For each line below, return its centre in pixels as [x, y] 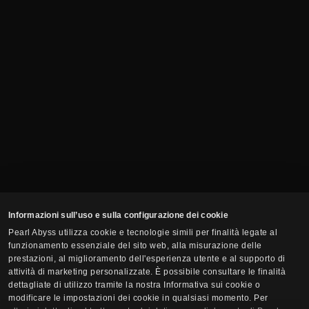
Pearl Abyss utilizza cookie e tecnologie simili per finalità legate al [143, 232]
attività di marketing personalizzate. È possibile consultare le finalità [147, 271]
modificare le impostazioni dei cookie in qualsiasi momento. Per [138, 298]
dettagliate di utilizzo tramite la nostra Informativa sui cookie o [134, 285]
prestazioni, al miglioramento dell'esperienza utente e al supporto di [147, 258]
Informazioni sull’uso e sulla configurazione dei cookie [118, 215]
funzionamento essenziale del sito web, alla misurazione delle [135, 245]
